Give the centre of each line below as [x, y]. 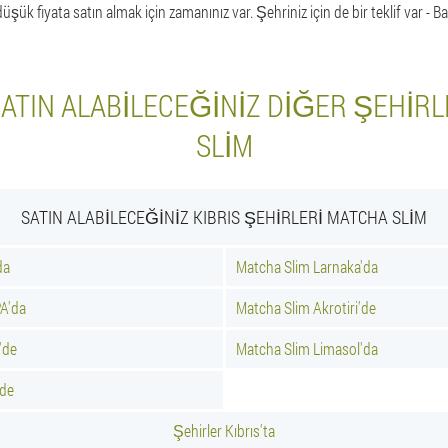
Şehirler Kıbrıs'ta [224, 430]
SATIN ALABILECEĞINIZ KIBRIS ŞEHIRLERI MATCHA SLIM [224, 217]
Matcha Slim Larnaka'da [307, 266]
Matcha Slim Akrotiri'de [306, 307]
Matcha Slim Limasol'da [307, 348]
